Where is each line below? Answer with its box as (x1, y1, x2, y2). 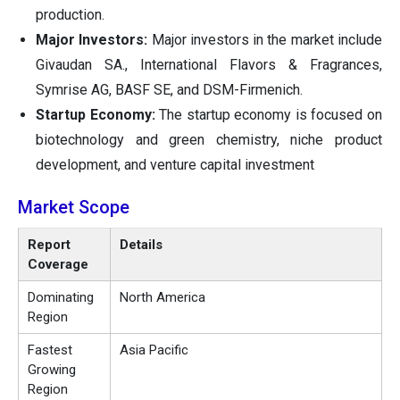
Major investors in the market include (151, 31, 383, 49)
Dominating (28, 289, 94, 306)
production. (36, 6, 104, 24)
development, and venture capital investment (36, 156, 314, 174)
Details (120, 237, 162, 254)
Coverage (28, 256, 88, 273)
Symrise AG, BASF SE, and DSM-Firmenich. (36, 81, 303, 99)
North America (120, 289, 205, 306)
